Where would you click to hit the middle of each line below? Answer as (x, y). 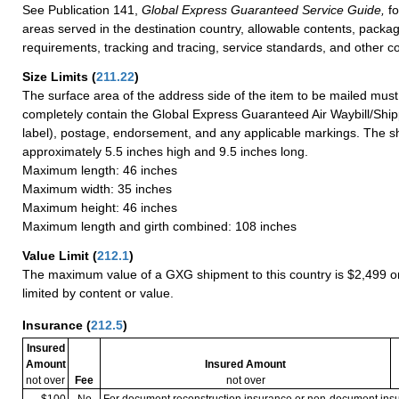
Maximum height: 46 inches (100, 207)
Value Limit (57, 255)
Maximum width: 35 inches (97, 188)
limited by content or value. (98, 293)
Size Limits (57, 76)
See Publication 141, (80, 9)
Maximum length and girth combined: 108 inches (159, 226)
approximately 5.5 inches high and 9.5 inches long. (165, 151)
